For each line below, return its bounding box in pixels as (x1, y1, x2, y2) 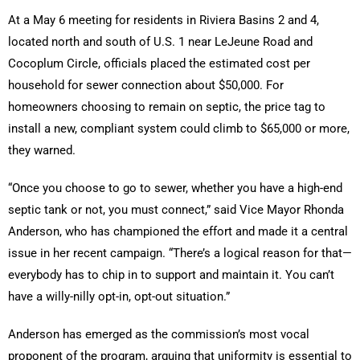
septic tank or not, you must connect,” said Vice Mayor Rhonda (8, 202, 344, 218)
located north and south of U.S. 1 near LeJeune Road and (8, 35, 313, 50)
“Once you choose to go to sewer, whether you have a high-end (8, 181, 342, 196)
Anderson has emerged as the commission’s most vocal (8, 327, 309, 342)
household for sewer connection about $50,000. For (8, 78, 284, 93)
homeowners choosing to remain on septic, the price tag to (8, 100, 325, 115)
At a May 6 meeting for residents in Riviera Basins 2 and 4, (8, 13, 319, 28)
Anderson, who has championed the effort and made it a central (8, 224, 348, 239)
